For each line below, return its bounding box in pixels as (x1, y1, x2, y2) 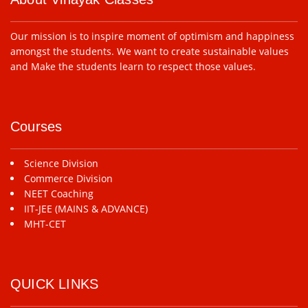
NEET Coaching (24, 187, 93, 200)
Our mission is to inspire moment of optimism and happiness (10, 30, 294, 43)
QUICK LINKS (10, 276, 99, 291)
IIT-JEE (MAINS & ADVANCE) (24, 202, 148, 215)
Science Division (24, 157, 98, 170)
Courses (10, 119, 63, 134)
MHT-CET (24, 217, 66, 230)
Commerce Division (24, 172, 113, 185)
